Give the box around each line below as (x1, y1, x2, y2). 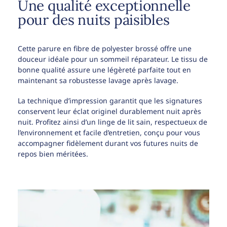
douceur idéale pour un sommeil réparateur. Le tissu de (18, 54, 208, 64)
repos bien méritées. (18, 149, 88, 159)
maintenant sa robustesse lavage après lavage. (18, 75, 178, 85)
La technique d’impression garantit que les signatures (18, 96, 202, 106)
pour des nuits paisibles (18, 10, 170, 29)
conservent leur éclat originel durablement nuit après (18, 106, 201, 117)
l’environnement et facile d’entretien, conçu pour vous (18, 128, 200, 138)
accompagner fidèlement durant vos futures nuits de (18, 138, 198, 148)
